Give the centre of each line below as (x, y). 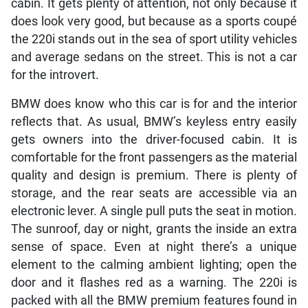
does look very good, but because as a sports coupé (154, 22)
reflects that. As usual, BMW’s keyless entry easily (154, 122)
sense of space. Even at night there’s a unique (154, 247)
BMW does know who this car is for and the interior (154, 104)
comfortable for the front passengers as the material (154, 158)
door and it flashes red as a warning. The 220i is (154, 283)
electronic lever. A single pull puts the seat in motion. (154, 211)
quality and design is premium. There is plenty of (154, 176)
